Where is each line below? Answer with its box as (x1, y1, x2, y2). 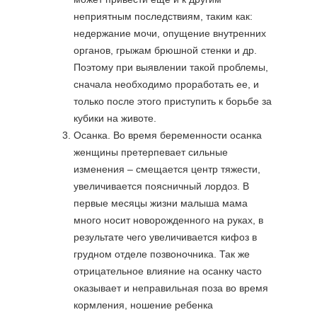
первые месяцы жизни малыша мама (74, 197, 248, 209)
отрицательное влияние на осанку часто (74, 265, 262, 277)
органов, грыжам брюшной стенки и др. (74, 45, 257, 56)
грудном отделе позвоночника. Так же (74, 248, 250, 260)
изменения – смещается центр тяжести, (74, 163, 260, 175)
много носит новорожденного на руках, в (74, 214, 263, 226)
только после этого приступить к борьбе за (74, 96, 272, 107)
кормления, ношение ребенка (74, 299, 213, 311)
